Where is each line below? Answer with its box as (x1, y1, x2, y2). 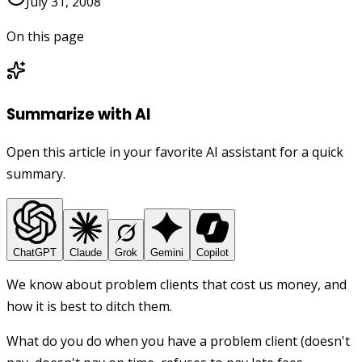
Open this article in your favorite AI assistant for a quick (6, 143, 343, 162)
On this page (6, 27, 84, 45)
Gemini (150, 246, 183, 259)
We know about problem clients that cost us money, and (6, 276, 347, 294)
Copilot (196, 246, 229, 259)
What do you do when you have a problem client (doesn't (6, 332, 350, 351)
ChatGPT (13, 246, 57, 259)
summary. (6, 165, 65, 183)
